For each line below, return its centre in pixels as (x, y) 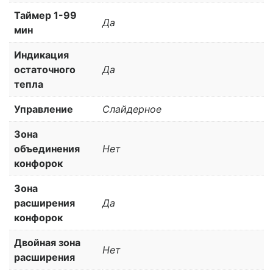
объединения (47, 148)
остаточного (45, 69)
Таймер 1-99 (45, 15)
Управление (44, 109)
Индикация (41, 55)
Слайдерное (132, 109)
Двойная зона (47, 242)
